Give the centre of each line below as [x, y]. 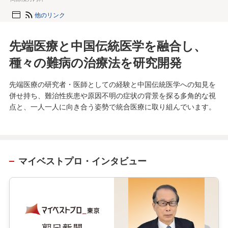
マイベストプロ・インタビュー [82, 161]
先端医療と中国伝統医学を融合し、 [108, 45]
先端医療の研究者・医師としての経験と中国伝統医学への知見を [112, 84]
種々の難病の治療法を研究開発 [95, 62]
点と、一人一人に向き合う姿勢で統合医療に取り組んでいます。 [112, 106]
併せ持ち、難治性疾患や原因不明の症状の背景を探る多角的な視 [112, 95]
